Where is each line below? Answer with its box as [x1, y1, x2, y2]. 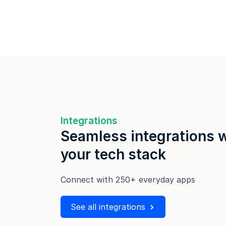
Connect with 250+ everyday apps [61, 175, 195, 185]
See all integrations [71, 202, 145, 212]
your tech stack [61, 146, 166, 163]
